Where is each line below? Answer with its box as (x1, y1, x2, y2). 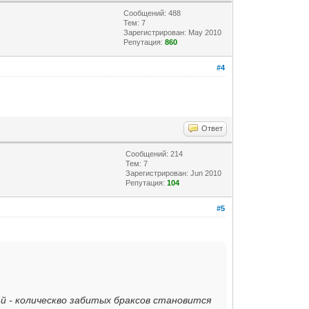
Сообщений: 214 (126, 149, 183, 158)
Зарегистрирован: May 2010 (123, 28, 222, 37)
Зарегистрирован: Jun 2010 (126, 168, 222, 177)
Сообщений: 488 (123, 8, 181, 17)
